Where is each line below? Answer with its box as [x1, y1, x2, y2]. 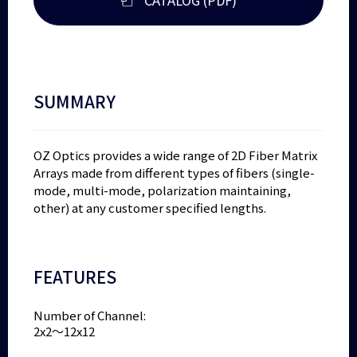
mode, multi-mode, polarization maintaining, [33, 181, 292, 198]
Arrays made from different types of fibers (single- [33, 163, 316, 181]
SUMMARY [33, 88, 116, 113]
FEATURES [33, 264, 117, 288]
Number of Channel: [33, 306, 147, 324]
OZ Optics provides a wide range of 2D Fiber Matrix [33, 146, 318, 163]
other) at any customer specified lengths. [33, 198, 267, 216]
